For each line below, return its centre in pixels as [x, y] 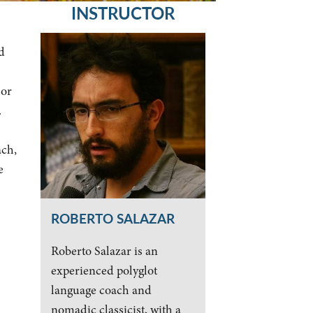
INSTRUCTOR [123, 13]
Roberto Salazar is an [104, 250]
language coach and [101, 290]
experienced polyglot [104, 270]
